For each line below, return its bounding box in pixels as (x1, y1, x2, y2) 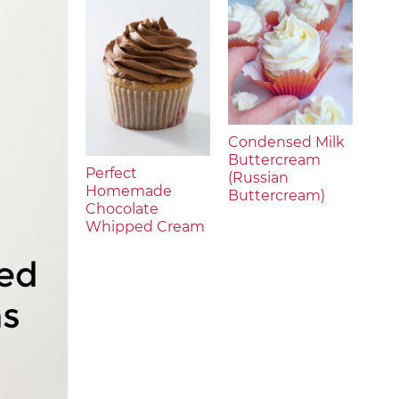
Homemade (85, 183, 172, 199)
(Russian (228, 169, 289, 186)
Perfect (85, 165, 137, 182)
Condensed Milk (228, 134, 345, 151)
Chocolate (85, 200, 159, 217)
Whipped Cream (85, 218, 205, 235)
